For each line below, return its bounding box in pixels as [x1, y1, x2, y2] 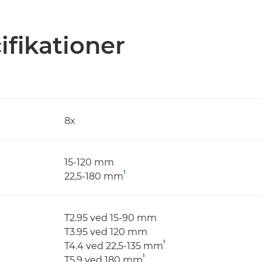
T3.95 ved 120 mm [64, 226, 147, 237]
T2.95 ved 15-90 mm [64, 212, 157, 223]
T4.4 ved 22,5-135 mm [64, 240, 163, 251]
